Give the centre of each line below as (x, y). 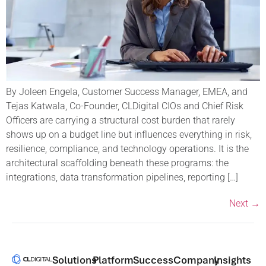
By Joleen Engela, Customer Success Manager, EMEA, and (127, 91)
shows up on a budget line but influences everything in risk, (129, 134)
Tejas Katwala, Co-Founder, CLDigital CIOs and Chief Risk (125, 106)
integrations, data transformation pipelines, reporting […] (122, 177)
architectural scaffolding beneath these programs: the (117, 163)
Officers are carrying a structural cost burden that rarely (121, 120)
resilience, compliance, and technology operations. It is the (127, 148)
